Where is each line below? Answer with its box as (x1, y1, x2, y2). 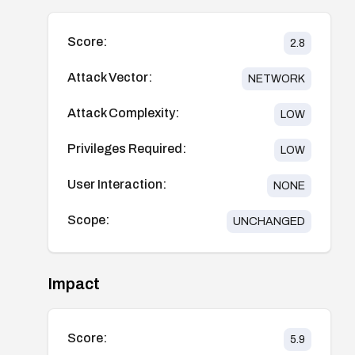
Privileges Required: (67, 141, 186, 155)
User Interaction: (67, 177, 166, 191)
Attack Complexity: (67, 105, 179, 120)
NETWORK (247, 72, 305, 85)
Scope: (67, 212, 109, 227)
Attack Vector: (67, 70, 152, 84)
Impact (48, 274, 100, 292)
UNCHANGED (232, 215, 305, 227)
